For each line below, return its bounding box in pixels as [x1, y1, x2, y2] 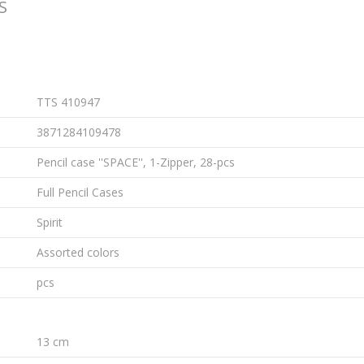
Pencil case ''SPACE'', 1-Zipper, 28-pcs [37, 154, 235, 170]
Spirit [37, 214, 63, 230]
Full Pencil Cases [37, 184, 123, 200]
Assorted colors [37, 245, 119, 260]
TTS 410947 [37, 94, 100, 110]
